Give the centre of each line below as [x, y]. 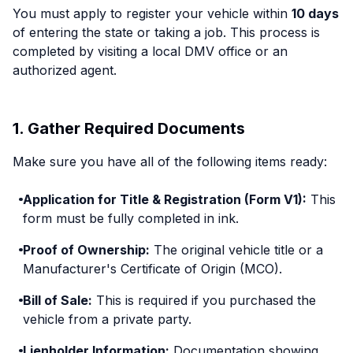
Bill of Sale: [57, 300]
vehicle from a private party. [107, 319]
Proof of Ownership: [86, 250]
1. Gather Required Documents [129, 128]
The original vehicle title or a [236, 250]
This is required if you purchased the [204, 300]
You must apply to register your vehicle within [152, 13]
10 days [315, 13]
